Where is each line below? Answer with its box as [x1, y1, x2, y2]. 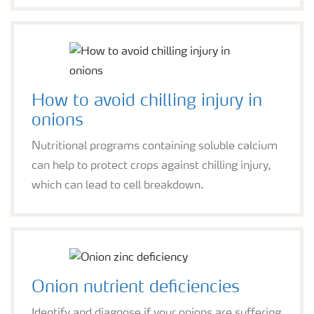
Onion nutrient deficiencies [32, 279, 240, 296]
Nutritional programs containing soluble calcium [32, 140, 278, 152]
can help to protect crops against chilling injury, [32, 160, 271, 172]
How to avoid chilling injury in [32, 93, 262, 110]
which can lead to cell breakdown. [32, 179, 204, 191]
